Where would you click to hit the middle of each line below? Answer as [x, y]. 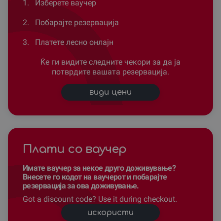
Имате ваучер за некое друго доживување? [99, 168]
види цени [110, 92]
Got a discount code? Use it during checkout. [100, 199]
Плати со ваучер [75, 149]
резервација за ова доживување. [81, 185]
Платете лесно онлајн [73, 42]
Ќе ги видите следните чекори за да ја [110, 62]
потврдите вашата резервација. [110, 72]
